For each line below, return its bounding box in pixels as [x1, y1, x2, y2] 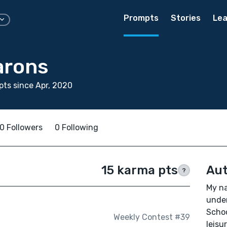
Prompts [124, 13, 159, 23]
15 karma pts [101, 163, 178, 177]
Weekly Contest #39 [113, 212, 190, 222]
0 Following [55, 123, 98, 132]
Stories [171, 13, 201, 23]
